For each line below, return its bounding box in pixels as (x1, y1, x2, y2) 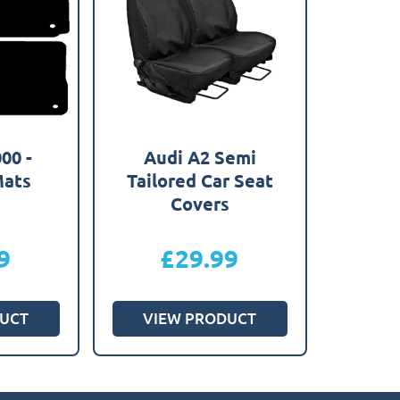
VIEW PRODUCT (143, 307, 257, 329)
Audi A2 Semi (143, 145, 256, 169)
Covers (170, 191, 229, 215)
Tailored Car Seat (126, 168, 273, 192)
